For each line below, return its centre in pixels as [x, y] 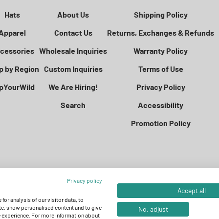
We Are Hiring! [73, 87]
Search [73, 105]
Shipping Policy [161, 14]
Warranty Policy [161, 50]
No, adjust [153, 209]
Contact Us [73, 32]
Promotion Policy [161, 123]
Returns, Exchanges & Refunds [161, 32]
